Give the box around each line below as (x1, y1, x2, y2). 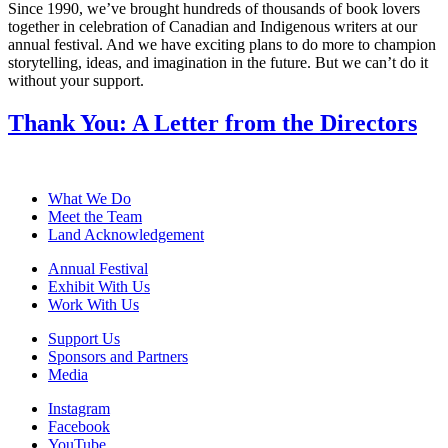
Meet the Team (48, 208, 142, 226)
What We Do (48, 190, 131, 208)
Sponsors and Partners (48, 348, 188, 366)
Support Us (48, 330, 120, 348)
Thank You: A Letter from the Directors (8, 109, 417, 136)
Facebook (48, 418, 110, 436)
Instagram (48, 400, 110, 418)
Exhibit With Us (48, 278, 150, 296)
